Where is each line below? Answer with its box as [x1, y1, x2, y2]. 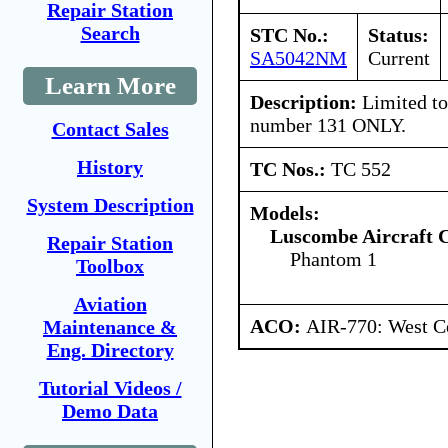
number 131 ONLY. [250, 113, 406, 136]
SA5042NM [250, 46, 347, 69]
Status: [368, 23, 429, 46]
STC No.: [250, 23, 329, 46]
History [77, 156, 143, 178]
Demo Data [62, 400, 158, 422]
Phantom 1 [290, 247, 377, 270]
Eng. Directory [46, 339, 174, 361]
